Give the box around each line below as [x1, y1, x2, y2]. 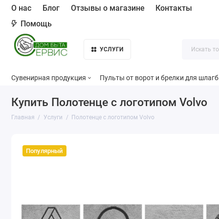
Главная [11, 113, 35, 121]
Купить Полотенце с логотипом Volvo [11, 96, 207, 109]
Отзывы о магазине [70, 3, 145, 13]
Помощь [21, 19, 52, 28]
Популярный [26, 147, 63, 154]
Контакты [155, 3, 193, 13]
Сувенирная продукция [11, 73, 86, 82]
